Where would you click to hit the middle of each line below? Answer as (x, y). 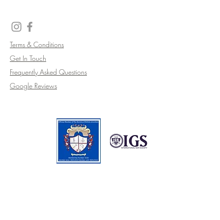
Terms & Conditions (37, 44)
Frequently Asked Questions (48, 72)
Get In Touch (28, 58)
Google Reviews (33, 86)
